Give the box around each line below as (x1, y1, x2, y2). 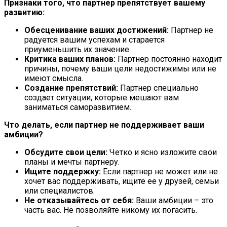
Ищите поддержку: (24, 166, 101, 176)
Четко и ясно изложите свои (107, 147, 217, 157)
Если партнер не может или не (101, 166, 218, 176)
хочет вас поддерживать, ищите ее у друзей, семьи (24, 176, 219, 186)
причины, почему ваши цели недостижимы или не (24, 63, 216, 73)
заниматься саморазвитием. (24, 102, 131, 112)
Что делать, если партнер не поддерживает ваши (4, 120, 204, 130)
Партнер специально (118, 83, 199, 93)
